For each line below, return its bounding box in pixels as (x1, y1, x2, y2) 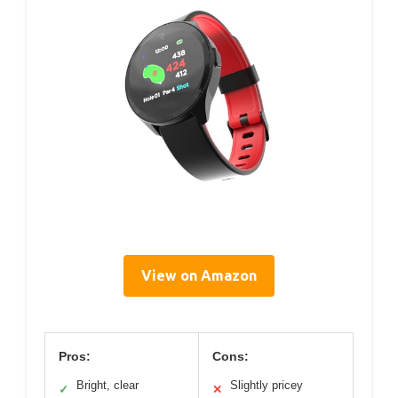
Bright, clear (76, 378, 139, 392)
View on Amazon (141, 267, 257, 283)
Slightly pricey (230, 378, 303, 392)
